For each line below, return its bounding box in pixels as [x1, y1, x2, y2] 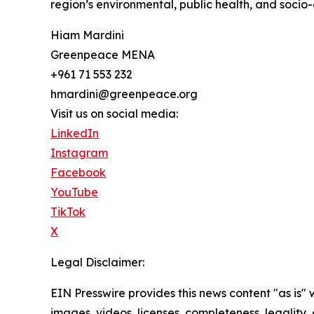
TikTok [50, 205, 86, 219]
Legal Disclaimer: [50, 255, 144, 270]
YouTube [50, 185, 98, 200]
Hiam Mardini [50, 28, 124, 43]
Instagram [50, 146, 108, 161]
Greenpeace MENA [50, 48, 155, 62]
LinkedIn [50, 126, 99, 141]
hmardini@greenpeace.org [50, 87, 198, 102]
